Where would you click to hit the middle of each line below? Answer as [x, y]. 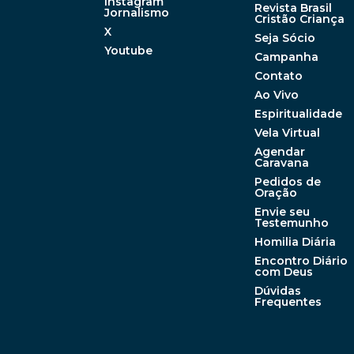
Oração [275, 193]
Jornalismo [137, 13]
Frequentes [288, 302]
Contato [278, 76]
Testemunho [291, 223]
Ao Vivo [276, 95]
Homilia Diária [295, 242]
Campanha [286, 57]
